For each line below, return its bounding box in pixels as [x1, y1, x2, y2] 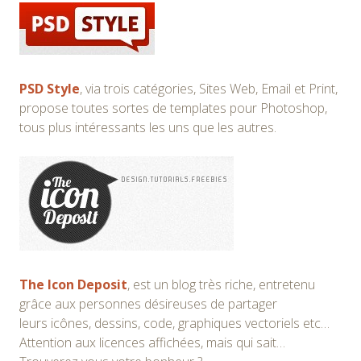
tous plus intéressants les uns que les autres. [19, 118, 276, 136]
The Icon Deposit [19, 275, 127, 293]
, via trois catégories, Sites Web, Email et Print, [80, 79, 338, 98]
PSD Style [19, 79, 80, 98]
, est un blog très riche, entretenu [127, 275, 315, 293]
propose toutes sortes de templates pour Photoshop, [19, 98, 327, 117]
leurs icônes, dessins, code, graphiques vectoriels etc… [19, 313, 330, 332]
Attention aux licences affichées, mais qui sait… [19, 333, 285, 351]
